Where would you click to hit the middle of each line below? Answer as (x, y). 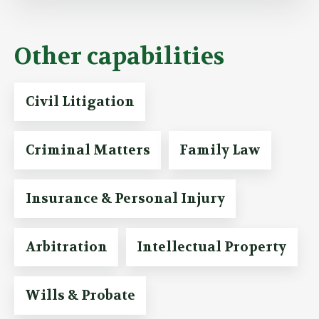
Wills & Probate (80, 296)
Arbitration (66, 247)
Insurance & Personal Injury (125, 199)
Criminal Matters (88, 151)
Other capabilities (119, 57)
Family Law (220, 151)
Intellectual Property (212, 247)
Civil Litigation (80, 102)
